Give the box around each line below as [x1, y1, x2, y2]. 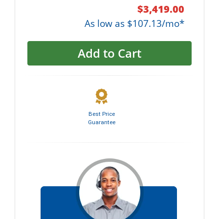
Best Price [88, 110, 115, 117]
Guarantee [88, 119, 115, 126]
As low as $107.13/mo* [85, 17, 184, 30]
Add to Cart [72, 45, 147, 61]
